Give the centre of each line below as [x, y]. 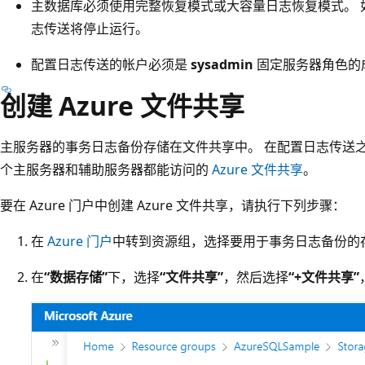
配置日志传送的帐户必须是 [111, 64]
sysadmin [222, 64]
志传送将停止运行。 [90, 28]
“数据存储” [76, 277]
